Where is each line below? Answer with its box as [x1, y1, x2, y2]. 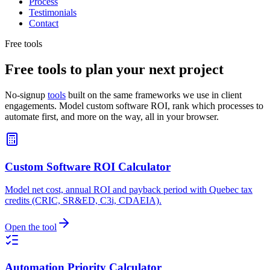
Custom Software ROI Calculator [5, 160, 171, 173]
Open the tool [5, 222, 57, 233]
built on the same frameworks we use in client [66, 90, 242, 100]
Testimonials [29, 7, 77, 18]
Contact [29, 18, 58, 29]
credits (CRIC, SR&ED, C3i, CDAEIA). [5, 195, 162, 206]
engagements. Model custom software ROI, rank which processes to [5, 101, 263, 111]
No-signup [5, 90, 48, 100]
